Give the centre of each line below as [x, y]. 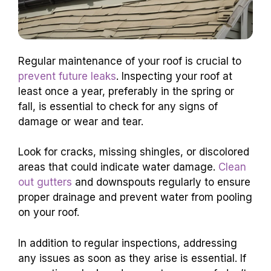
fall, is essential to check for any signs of [118, 106]
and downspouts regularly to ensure [161, 182]
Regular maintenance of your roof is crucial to [130, 61]
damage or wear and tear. [81, 121]
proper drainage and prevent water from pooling [135, 198]
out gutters [45, 182]
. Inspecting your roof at [174, 76]
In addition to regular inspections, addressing [128, 243]
